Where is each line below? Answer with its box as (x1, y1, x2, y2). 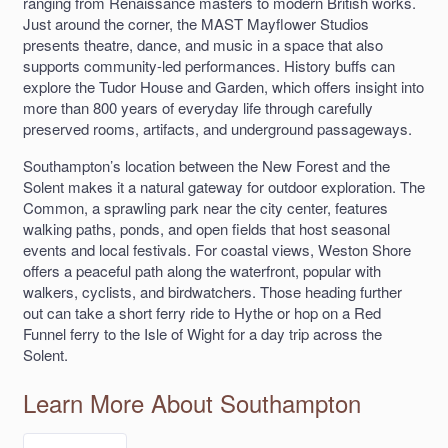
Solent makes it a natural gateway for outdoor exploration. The (23, 175, 425, 197)
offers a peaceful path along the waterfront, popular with (23, 259, 381, 281)
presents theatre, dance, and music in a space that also (23, 33, 383, 55)
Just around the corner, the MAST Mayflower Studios (23, 12, 369, 34)
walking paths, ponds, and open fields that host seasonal (23, 217, 390, 239)
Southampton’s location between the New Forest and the (23, 154, 390, 176)
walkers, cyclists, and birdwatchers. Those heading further (23, 280, 402, 302)
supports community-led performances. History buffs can (23, 54, 395, 76)
